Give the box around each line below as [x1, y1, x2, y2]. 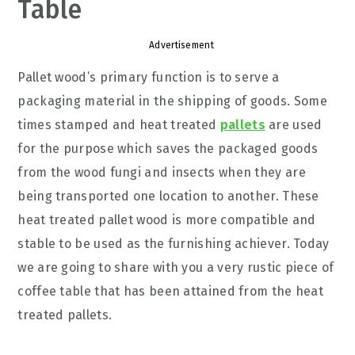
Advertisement [149, 40, 214, 51]
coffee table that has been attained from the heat [17, 284, 324, 299]
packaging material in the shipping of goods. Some [17, 94, 328, 109]
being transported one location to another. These [17, 189, 319, 204]
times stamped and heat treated [17, 117, 220, 132]
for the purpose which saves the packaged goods [17, 141, 319, 156]
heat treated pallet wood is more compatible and [17, 212, 316, 227]
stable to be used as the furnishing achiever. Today [17, 236, 330, 251]
